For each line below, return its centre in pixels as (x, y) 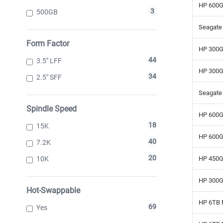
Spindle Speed (52, 109)
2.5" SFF (49, 77)
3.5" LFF (49, 60)
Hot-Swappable (53, 190)
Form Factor (48, 43)
